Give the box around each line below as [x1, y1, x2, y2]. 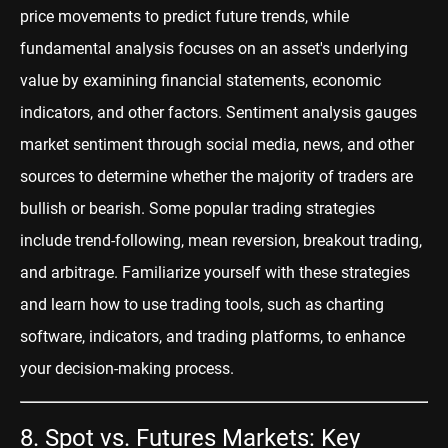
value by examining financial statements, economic [20, 70, 381, 90]
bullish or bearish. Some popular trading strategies [20, 198, 375, 218]
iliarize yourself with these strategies [154, 262, 410, 282]
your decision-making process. [20, 358, 234, 378]
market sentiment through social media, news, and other [20, 134, 414, 154]
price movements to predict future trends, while [20, 6, 349, 26]
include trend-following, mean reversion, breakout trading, [20, 230, 422, 250]
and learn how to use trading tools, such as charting [20, 294, 384, 314]
